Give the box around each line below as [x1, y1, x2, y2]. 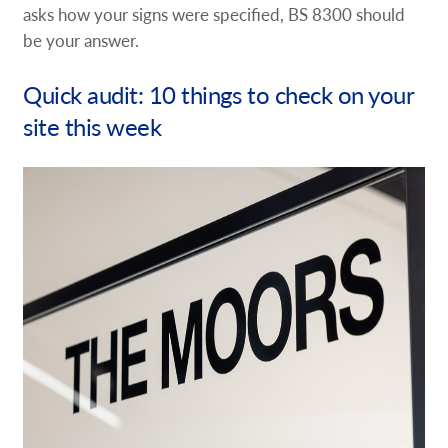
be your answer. [23, 28, 140, 53]
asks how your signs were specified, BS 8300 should [23, 2, 406, 27]
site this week [23, 109, 162, 144]
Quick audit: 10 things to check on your [23, 77, 414, 112]
